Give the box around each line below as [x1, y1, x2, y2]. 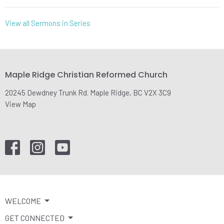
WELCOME [5, 195, 41, 205]
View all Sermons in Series [5, 18, 90, 28]
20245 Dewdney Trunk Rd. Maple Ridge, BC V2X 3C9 [5, 87, 171, 97]
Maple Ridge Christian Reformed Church [5, 69, 167, 81]
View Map [5, 99, 36, 108]
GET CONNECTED [5, 212, 64, 222]
